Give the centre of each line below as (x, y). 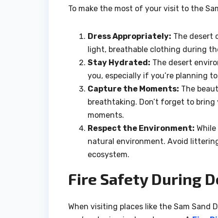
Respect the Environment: (141, 128)
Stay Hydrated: (119, 63)
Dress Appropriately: (129, 36)
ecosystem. (109, 155)
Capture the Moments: (133, 89)
